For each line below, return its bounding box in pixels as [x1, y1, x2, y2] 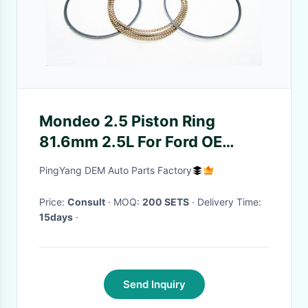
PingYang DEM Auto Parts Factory [39, 164, 192, 176]
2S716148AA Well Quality [39, 153, 228, 171]
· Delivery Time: [197, 196, 261, 208]
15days [39, 211, 73, 223]
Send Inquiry [122, 278, 186, 291]
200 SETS [142, 196, 189, 208]
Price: [39, 196, 67, 208]
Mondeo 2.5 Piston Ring [39, 112, 215, 130]
